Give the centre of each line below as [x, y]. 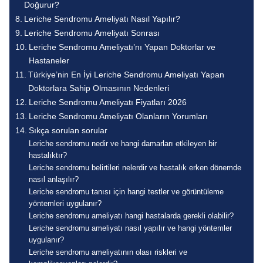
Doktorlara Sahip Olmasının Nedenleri [98, 88]
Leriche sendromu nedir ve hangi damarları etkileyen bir [122, 143]
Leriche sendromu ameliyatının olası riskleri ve [108, 252]
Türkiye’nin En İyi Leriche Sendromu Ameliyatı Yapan [126, 74]
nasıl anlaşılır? [53, 179]
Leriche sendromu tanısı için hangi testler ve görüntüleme [126, 191]
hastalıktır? [48, 155]
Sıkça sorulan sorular [68, 130]
